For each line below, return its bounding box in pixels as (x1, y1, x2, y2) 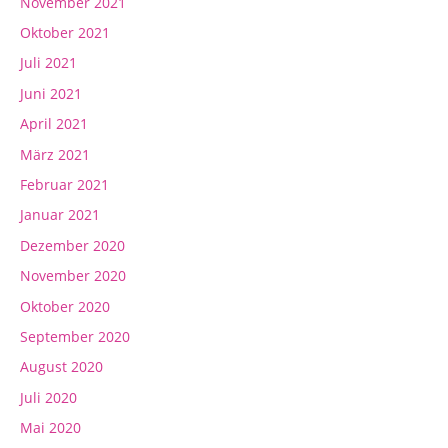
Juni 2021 (20, 83, 82, 103)
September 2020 (20, 327, 130, 347)
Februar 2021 (20, 175, 109, 195)
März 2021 (20, 144, 90, 164)
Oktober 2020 (20, 296, 110, 316)
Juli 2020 (20, 387, 77, 407)
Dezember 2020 (20, 235, 125, 255)
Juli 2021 (20, 53, 77, 73)
